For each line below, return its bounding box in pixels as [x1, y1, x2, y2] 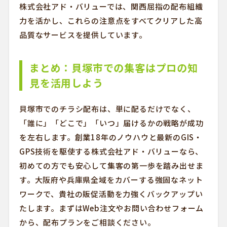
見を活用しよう [29, 75, 103, 90]
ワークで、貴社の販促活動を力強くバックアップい [19, 188, 203, 199]
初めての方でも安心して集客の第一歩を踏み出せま [19, 160, 204, 171]
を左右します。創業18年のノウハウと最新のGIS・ [19, 132, 202, 142]
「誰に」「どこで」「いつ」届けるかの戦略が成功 [19, 118, 204, 128]
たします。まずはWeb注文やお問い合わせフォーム [19, 203, 204, 213]
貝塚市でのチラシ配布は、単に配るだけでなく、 [19, 103, 196, 114]
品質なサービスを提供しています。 [19, 29, 147, 40]
